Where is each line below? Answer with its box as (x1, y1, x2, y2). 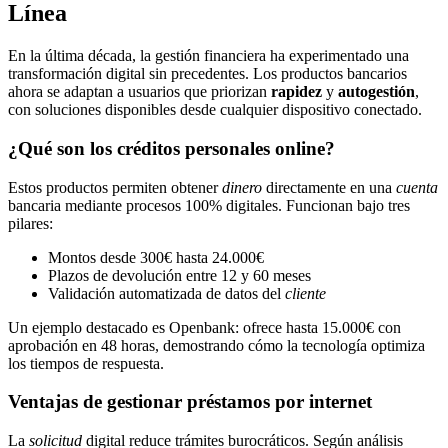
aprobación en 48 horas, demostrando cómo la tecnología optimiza (8, 336, 425, 354)
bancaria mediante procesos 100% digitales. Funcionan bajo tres (8, 196, 410, 214)
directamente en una (262, 178, 396, 196)
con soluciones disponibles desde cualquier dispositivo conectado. (8, 101, 422, 119)
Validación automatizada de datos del (48, 284, 285, 302)
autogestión (338, 83, 415, 101)
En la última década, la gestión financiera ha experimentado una (8, 47, 409, 65)
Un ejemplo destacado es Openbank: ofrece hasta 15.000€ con (8, 318, 401, 336)
